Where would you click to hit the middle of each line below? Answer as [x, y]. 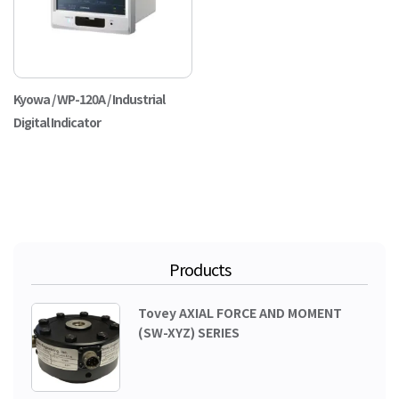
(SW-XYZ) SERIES [189, 332]
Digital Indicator [57, 122]
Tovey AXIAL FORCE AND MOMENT [240, 312]
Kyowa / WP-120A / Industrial [89, 98]
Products [199, 269]
